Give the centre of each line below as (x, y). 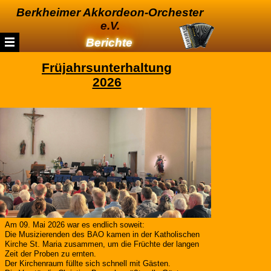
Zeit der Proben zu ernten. (51, 254)
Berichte (109, 43)
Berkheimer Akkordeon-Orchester (110, 12)
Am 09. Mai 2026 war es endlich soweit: (75, 225)
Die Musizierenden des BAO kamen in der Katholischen (102, 234)
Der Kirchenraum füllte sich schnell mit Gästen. (88, 263)
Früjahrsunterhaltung (107, 67)
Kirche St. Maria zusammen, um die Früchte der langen (102, 244)
